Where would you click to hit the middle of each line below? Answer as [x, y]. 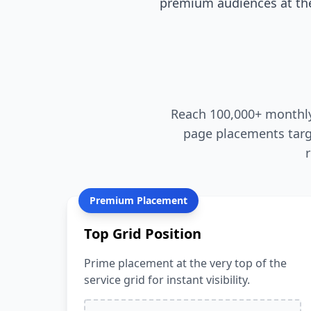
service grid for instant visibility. [167, 280]
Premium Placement [138, 200]
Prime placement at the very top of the [185, 263]
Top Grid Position [143, 234]
